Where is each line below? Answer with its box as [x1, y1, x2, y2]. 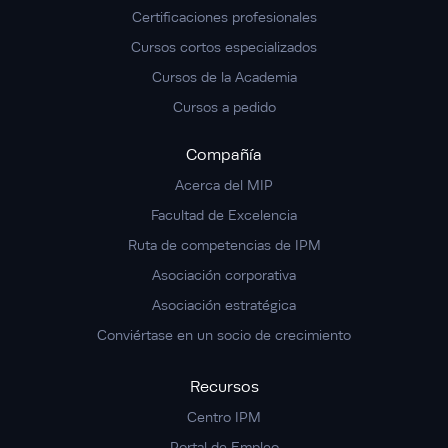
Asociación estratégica [152, 297, 296, 314]
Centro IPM [187, 409, 261, 426]
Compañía [186, 146, 262, 165]
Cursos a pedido [172, 99, 276, 116]
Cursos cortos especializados [131, 39, 317, 56]
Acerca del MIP [175, 177, 273, 194]
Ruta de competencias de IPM [127, 237, 321, 254]
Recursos [189, 378, 259, 397]
